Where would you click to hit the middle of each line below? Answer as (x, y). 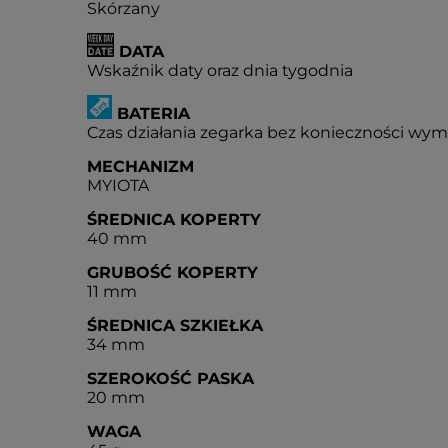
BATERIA (151, 113)
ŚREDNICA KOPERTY (174, 219)
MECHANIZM (140, 166)
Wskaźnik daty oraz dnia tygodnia (220, 70)
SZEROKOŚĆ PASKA (170, 378)
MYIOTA (118, 185)
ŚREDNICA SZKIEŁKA (175, 325)
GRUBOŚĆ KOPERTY (172, 272)
